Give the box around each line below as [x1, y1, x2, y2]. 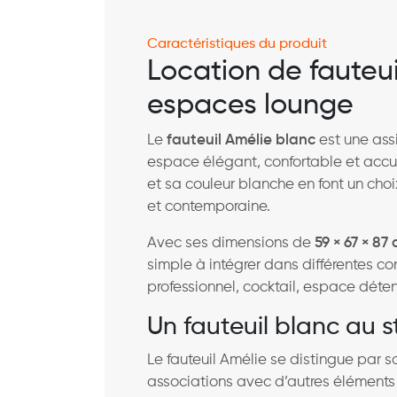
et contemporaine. [147, 198, 270, 214]
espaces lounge [147, 90, 354, 120]
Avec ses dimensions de [147, 235, 315, 251]
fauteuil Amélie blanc [167, 132, 315, 148]
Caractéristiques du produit [147, 36, 327, 51]
